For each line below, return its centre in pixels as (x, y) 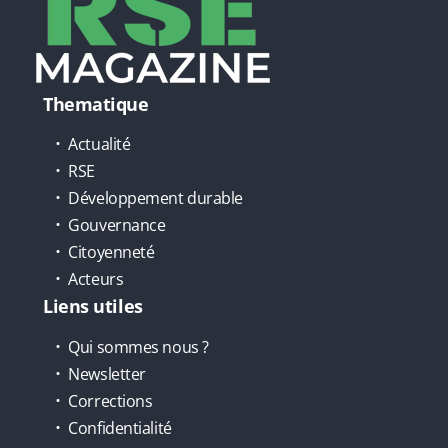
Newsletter (107, 373)
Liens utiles (93, 306)
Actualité (99, 144)
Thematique (96, 103)
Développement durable (155, 198)
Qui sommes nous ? (138, 346)
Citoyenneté (111, 252)
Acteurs (96, 279)
